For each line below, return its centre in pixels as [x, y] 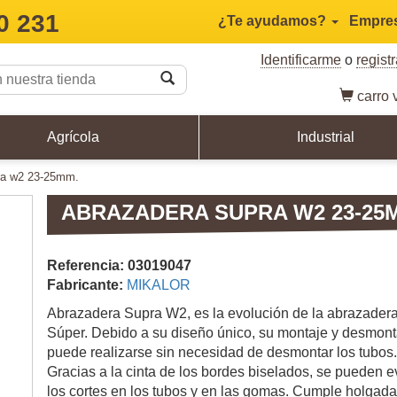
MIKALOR [159, 284]
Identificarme [300, 60]
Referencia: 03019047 [119, 265]
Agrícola [73, 136]
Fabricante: [87, 284]
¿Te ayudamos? [274, 21]
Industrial [325, 136]
